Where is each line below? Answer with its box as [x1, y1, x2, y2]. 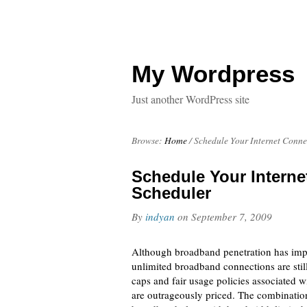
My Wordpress [132, 60, 295, 87]
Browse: [132, 134, 162, 147]
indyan [145, 210, 175, 223]
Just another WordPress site [132, 92, 249, 106]
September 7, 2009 [191, 210, 272, 223]
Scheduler [132, 184, 211, 202]
